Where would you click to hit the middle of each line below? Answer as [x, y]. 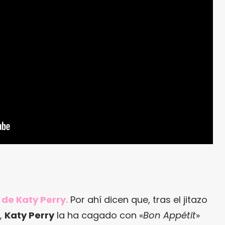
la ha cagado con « [99, 215]
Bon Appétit [170, 215]
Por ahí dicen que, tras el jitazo [139, 199]
